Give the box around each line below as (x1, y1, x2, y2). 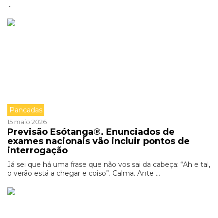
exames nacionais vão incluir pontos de (7, 136, 190, 146)
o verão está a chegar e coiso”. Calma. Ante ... (7, 169, 160, 178)
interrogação (7, 145, 68, 156)
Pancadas (9, 106, 42, 114)
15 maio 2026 (7, 118, 47, 126)
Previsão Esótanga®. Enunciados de (7, 127, 175, 137)
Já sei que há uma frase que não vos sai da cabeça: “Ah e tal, (7, 160, 210, 169)
